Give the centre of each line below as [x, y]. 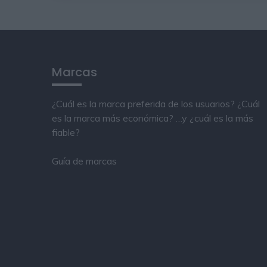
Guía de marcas [84, 161]
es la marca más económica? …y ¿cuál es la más [153, 118]
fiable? [66, 132]
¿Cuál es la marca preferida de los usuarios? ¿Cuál [156, 103]
